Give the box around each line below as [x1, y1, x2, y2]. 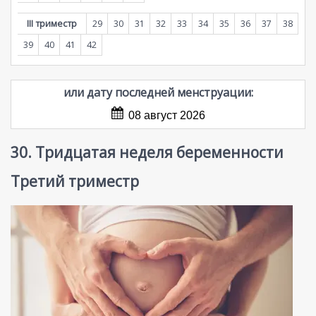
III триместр [27, 18, 77, 30]
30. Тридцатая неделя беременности [11, 142, 284, 163]
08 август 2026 [128, 109, 205, 122]
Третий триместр [11, 171, 139, 191]
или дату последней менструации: [63, 85, 253, 101]
